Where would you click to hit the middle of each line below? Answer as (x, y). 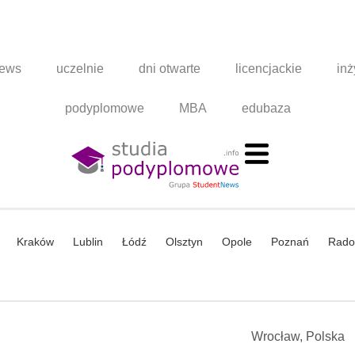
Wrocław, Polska (298, 337)
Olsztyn (184, 242)
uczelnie (80, 69)
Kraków (35, 242)
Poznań (290, 242)
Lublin (88, 242)
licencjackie (269, 69)
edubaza (266, 109)
